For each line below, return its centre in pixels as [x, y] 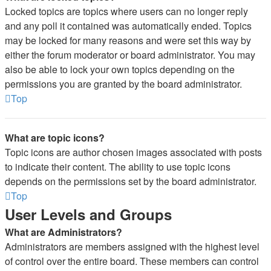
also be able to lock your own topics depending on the [120, 69]
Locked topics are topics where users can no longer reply [126, 11]
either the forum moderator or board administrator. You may [130, 55]
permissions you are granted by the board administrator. [123, 84]
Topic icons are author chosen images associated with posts [133, 152]
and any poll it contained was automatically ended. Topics [128, 26]
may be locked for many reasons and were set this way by [128, 40]
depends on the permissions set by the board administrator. [131, 181]
